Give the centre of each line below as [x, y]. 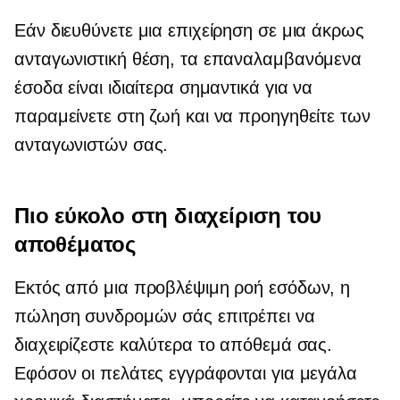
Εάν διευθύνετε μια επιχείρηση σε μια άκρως [189, 31]
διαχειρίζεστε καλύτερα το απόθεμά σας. [174, 345]
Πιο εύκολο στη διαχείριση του [168, 216]
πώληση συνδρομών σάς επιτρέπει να [165, 317]
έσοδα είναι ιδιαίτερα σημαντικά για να [164, 88]
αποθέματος [75, 245]
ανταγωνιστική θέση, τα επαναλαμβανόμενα [188, 59]
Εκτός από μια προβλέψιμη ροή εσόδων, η [183, 288]
